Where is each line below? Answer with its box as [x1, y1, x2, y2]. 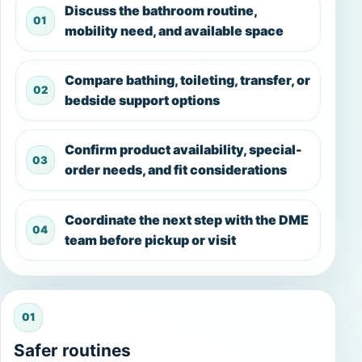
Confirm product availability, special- [64, 141, 302, 158]
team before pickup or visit [64, 231, 236, 248]
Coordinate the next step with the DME [64, 211, 309, 228]
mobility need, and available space [64, 22, 284, 39]
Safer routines [14, 339, 131, 360]
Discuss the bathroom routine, [64, 2, 257, 19]
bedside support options [64, 91, 220, 108]
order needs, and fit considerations [64, 162, 287, 179]
